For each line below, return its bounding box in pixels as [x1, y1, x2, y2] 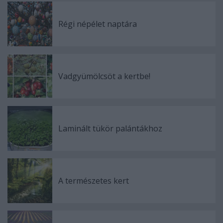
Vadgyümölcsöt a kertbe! [58, 71, 150, 82]
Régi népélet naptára [58, 18, 137, 29]
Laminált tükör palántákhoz [58, 123, 162, 134]
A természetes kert [58, 175, 129, 186]
